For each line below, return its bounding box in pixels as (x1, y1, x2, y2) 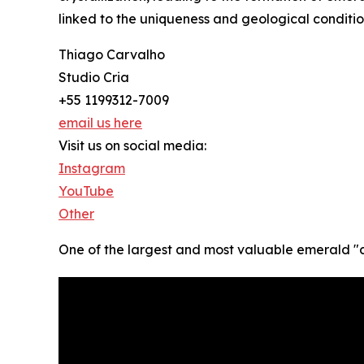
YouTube (58, 183, 114, 200)
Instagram (58, 160, 125, 177)
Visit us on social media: (58, 137, 206, 154)
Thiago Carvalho (58, 46, 165, 63)
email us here (58, 115, 142, 132)
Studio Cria (58, 69, 129, 86)
